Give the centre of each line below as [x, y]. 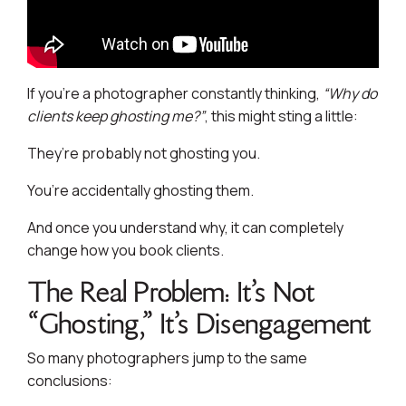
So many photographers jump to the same [167, 358]
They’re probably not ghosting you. [144, 154]
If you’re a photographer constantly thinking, [175, 94]
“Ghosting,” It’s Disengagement [199, 324]
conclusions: [70, 381]
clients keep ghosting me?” [116, 116]
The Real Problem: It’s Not [171, 293]
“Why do [350, 94]
